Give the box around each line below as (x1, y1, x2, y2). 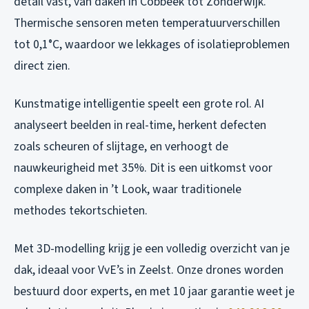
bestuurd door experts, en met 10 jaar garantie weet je (14, 283, 295, 301)
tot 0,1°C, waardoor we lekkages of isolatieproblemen (14, 36, 290, 54)
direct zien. (14, 57, 70, 75)
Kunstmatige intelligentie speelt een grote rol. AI (14, 95, 264, 113)
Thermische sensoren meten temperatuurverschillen (14, 14, 280, 32)
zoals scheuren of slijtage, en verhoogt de (14, 138, 228, 156)
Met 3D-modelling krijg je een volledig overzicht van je (14, 240, 290, 258)
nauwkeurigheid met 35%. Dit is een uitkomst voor (14, 159, 272, 177)
